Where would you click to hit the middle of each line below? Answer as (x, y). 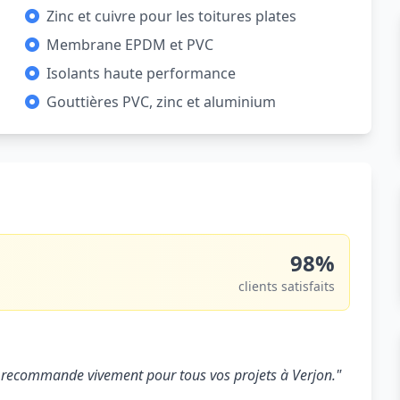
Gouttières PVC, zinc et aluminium (161, 102)
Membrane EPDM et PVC (130, 45)
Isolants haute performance (141, 73)
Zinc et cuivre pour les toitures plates (171, 16)
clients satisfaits (287, 286)
